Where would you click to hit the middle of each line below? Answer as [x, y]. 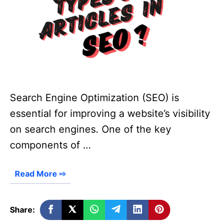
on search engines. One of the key [91, 129]
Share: [22, 209]
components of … [50, 145]
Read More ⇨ [40, 173]
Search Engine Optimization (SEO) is [94, 97]
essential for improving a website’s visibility [110, 113]
